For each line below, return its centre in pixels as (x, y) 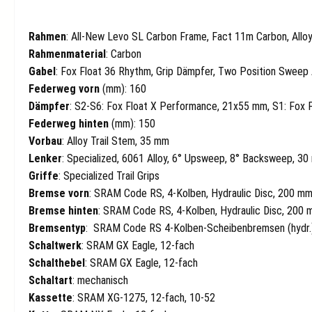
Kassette (50, 298)
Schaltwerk (55, 246)
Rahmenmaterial (67, 54)
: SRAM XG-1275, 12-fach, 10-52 (144, 298)
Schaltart (50, 281)
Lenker (45, 159)
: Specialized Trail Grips (109, 176)
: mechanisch (100, 281)
